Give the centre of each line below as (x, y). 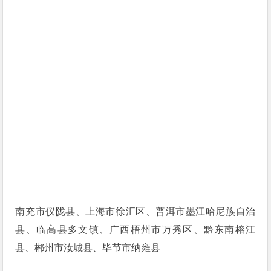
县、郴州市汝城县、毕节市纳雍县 (88, 247)
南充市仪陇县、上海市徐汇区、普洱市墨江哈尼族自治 (135, 211)
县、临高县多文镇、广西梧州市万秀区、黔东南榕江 (135, 229)
